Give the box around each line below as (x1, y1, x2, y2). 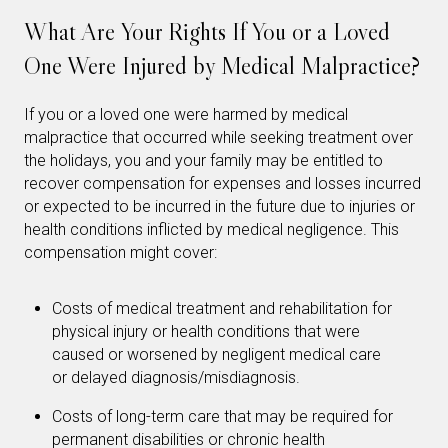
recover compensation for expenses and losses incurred (24, 174, 421, 194)
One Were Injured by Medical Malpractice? (24, 51, 420, 81)
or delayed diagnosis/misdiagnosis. (52, 367, 300, 387)
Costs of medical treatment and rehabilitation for (52, 298, 392, 318)
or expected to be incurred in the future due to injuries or (24, 197, 415, 217)
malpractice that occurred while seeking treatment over (24, 128, 413, 148)
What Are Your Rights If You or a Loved (24, 17, 390, 47)
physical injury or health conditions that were (52, 321, 360, 341)
